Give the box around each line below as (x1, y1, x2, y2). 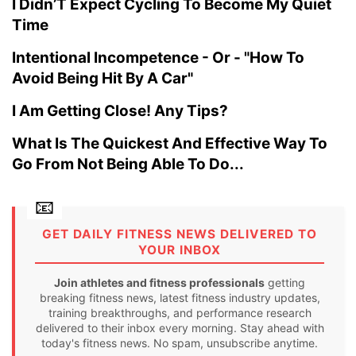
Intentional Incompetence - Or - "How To (12, 48, 304, 67)
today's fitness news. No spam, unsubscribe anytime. (41, 336, 318, 350)
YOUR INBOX (138, 242, 221, 257)
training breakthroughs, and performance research (48, 306, 311, 319)
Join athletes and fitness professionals (54, 276, 265, 289)
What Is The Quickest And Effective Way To (12, 134, 327, 153)
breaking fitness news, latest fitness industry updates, (39, 291, 320, 304)
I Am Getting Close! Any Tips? (12, 102, 228, 120)
